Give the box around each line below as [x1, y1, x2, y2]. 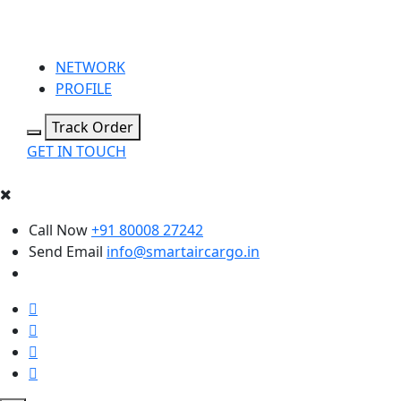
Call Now [29, 220, 88, 240]
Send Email [29, 242, 103, 261]
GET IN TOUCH [27, 141, 126, 161]
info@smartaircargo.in [107, 242, 260, 261]
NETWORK [55, 57, 125, 77]
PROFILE [55, 79, 112, 98]
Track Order [52, 117, 133, 137]
